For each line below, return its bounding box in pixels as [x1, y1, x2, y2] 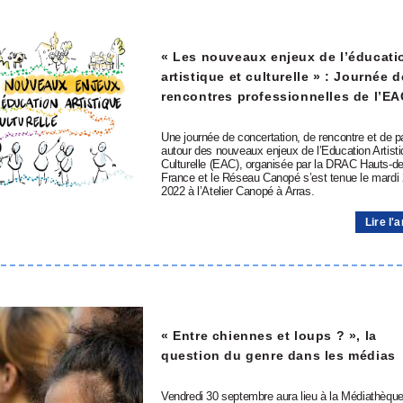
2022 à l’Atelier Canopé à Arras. [161, 184, 315, 198]
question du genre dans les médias [161, 347, 396, 363]
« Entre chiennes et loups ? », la [161, 327, 377, 343]
